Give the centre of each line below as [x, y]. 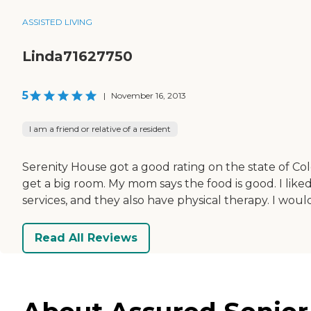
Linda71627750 [77, 56]
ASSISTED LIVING [57, 22]
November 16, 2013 [149, 95]
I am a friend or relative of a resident [100, 128]
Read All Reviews [86, 238]
